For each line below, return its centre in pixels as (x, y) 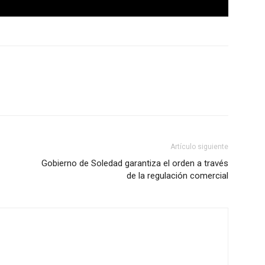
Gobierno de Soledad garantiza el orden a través (135, 164)
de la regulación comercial (177, 176)
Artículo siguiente (199, 147)
